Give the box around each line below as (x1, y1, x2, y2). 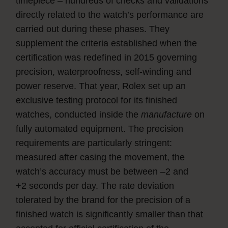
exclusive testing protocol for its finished (16, 95, 178, 106)
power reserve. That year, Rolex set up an (16, 81, 186, 92)
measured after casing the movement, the (16, 152, 185, 163)
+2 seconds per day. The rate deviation (16, 181, 175, 191)
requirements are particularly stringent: (16, 138, 173, 149)
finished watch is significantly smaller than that (16, 209, 204, 220)
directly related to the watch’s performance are (16, 10, 204, 20)
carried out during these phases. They (16, 24, 170, 35)
